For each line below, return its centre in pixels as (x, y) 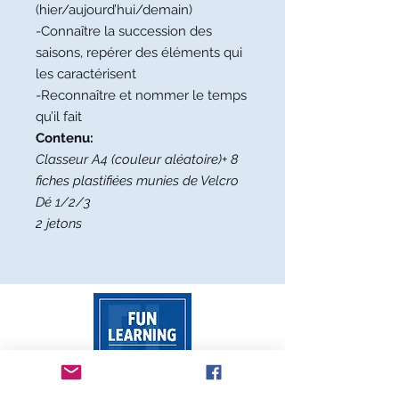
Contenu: (65, 138)
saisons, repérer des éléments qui (139, 52)
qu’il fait (59, 116)
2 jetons (59, 223)
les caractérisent (86, 73)
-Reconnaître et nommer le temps (141, 95)
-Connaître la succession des (124, 31)
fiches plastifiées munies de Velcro (137, 180)
